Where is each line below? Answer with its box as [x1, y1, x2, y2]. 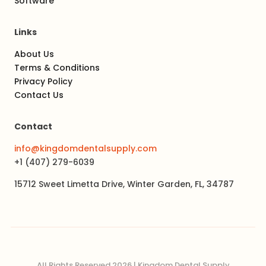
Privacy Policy [14, 75, 72, 87]
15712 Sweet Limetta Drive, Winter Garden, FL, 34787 [14, 178, 234, 190]
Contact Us [14, 88, 64, 101]
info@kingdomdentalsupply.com [14, 142, 157, 154]
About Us [14, 47, 54, 60]
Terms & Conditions [14, 61, 100, 74]
